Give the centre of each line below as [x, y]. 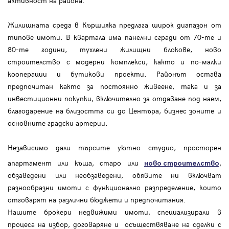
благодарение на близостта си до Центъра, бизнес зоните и [114, 111]
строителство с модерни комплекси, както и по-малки [114, 62]
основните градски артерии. [58, 123]
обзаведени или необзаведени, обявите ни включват [114, 175]
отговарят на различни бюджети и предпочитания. [98, 200]
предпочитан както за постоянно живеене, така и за [114, 86]
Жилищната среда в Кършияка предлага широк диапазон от [114, 25]
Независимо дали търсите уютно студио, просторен [114, 148]
